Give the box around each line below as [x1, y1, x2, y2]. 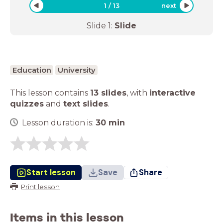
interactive [149, 88, 196, 98]
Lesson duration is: [22, 117, 96, 127]
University [57, 65, 96, 75]
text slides [63, 99, 108, 109]
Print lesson [21, 182, 60, 191]
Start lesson [26, 167, 76, 178]
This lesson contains [10, 88, 90, 98]
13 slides [90, 88, 126, 98]
